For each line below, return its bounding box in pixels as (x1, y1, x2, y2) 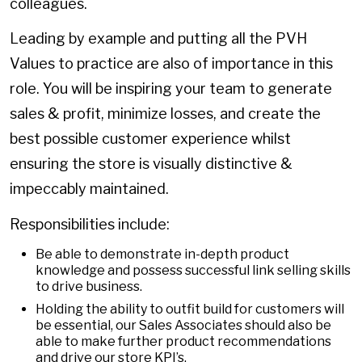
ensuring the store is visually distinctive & (10, 155, 293, 173)
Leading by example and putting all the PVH (10, 30, 307, 48)
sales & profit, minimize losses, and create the (10, 105, 321, 123)
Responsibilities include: (10, 215, 170, 233)
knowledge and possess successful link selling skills (36, 263, 351, 279)
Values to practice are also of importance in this (10, 55, 333, 73)
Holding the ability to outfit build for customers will (36, 301, 344, 318)
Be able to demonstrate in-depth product (36, 246, 289, 263)
